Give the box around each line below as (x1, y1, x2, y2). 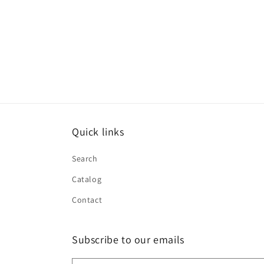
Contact (72, 194, 103, 205)
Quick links (72, 125, 124, 138)
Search (72, 153, 98, 164)
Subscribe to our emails (72, 233, 184, 246)
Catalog (72, 174, 102, 184)
